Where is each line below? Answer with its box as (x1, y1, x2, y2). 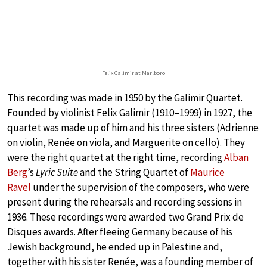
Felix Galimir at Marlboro (102, 69, 165, 77)
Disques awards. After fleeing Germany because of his (7, 225, 232, 238)
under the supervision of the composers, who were (31, 180, 249, 194)
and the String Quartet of (78, 165, 190, 179)
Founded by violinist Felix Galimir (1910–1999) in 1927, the (7, 105, 252, 119)
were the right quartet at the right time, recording (7, 150, 224, 164)
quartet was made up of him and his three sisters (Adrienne (7, 120, 259, 134)
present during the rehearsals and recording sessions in (7, 195, 242, 209)
